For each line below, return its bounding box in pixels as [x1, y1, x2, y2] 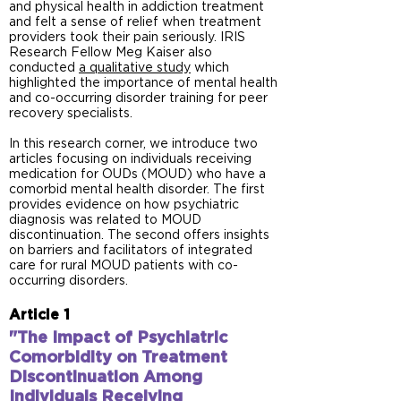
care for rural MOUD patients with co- [9, 260, 238, 272]
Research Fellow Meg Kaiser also [9, 47, 212, 59]
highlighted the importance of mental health [9, 77, 277, 90]
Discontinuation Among [9, 370, 202, 386]
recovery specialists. [9, 107, 140, 120]
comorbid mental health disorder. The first [9, 183, 265, 196]
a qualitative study [79, 62, 191, 74]
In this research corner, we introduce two [9, 138, 258, 150]
